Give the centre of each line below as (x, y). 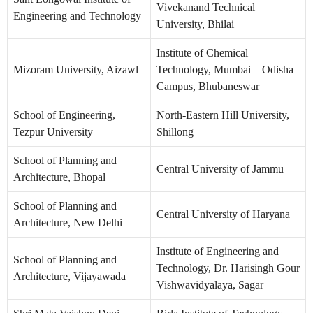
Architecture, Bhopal (59, 177)
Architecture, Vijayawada (70, 277)
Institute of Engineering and (218, 252)
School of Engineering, (64, 115)
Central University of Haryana (223, 214)
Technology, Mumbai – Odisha (225, 70)
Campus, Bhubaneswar (208, 87)
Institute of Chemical (202, 53)
